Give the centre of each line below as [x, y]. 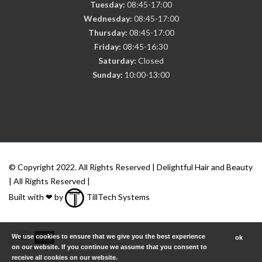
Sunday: [108, 74]
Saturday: [117, 60]
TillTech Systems [117, 196]
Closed [150, 60]
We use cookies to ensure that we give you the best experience [108, 236]
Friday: [108, 46]
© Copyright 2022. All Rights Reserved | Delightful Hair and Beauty [131, 167]
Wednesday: [108, 18]
